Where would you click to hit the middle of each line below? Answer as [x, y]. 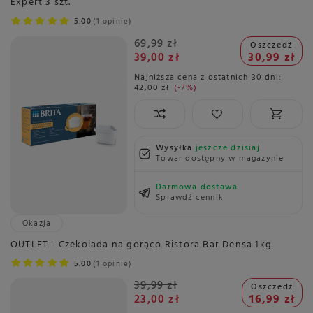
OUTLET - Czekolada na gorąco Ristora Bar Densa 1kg [141, 245]
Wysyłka [176, 148]
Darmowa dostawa [197, 187]
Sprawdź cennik [190, 197]
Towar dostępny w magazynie [220, 158]
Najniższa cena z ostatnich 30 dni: [208, 77]
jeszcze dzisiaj [227, 148]
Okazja [37, 223]
